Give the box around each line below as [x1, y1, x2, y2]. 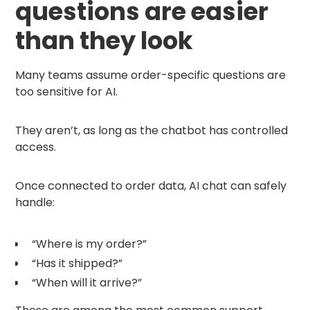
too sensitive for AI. [15, 84, 118, 100]
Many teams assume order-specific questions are [15, 67, 286, 84]
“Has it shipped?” [32, 255, 123, 272]
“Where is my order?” [32, 236, 147, 253]
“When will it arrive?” [32, 275, 143, 291]
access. [15, 139, 57, 156]
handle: [15, 194, 55, 211]
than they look [15, 23, 194, 57]
